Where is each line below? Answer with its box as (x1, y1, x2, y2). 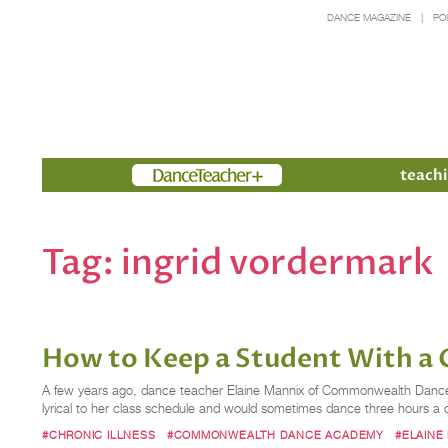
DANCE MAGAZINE (326, 12, 411, 23)
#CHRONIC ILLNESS (42, 427, 156, 442)
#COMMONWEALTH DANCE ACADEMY (166, 427, 384, 442)
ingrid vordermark (121, 238, 434, 287)
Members (132, 164, 204, 185)
